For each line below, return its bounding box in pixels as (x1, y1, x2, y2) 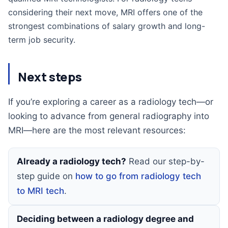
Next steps (18, 68, 82, 85)
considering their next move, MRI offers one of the (8, 7, 203, 17)
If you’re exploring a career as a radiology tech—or (8, 97, 213, 107)
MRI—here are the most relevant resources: (8, 125, 186, 135)
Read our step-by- (126, 156, 205, 166)
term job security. (8, 35, 75, 45)
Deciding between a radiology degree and (17, 214, 194, 224)
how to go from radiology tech (75, 171, 201, 181)
